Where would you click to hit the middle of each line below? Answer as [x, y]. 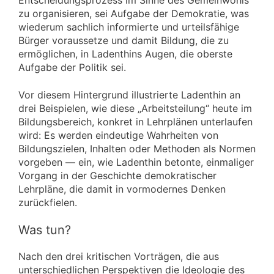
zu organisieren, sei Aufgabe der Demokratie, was [134, 14]
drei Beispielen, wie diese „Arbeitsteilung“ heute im [135, 108]
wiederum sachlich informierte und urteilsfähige [129, 27]
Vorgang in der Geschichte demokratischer [117, 175]
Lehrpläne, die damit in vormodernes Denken [122, 189]
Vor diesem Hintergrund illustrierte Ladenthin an [129, 94]
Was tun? [45, 230]
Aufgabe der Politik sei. [72, 68]
